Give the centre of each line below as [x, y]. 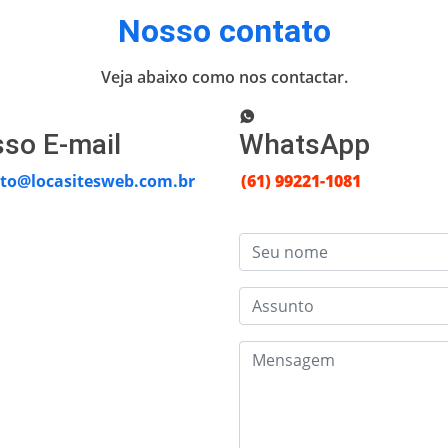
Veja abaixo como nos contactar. [224, 77]
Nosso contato [224, 31]
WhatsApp [304, 144]
